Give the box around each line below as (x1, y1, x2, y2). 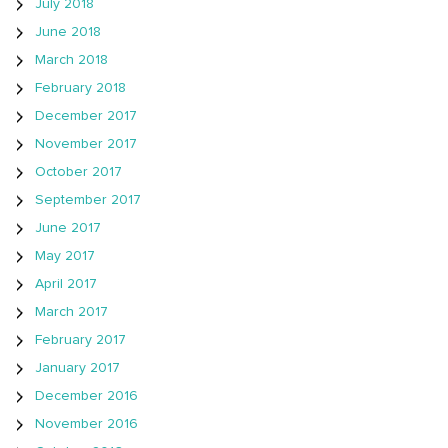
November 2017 (35, 137, 137, 152)
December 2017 (35, 109, 137, 124)
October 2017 (35, 165, 122, 180)
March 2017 (35, 305, 108, 320)
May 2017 (35, 249, 95, 264)
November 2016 (35, 417, 138, 432)
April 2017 (35, 277, 97, 292)
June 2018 (35, 25, 101, 40)
